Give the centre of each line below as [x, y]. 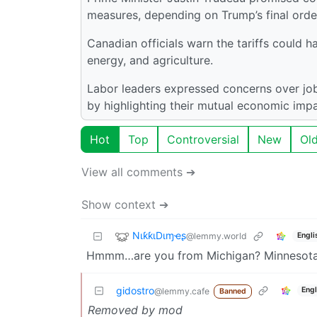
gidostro [135, 290]
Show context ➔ [125, 204]
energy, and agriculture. [150, 60]
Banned [232, 291]
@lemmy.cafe [182, 291]
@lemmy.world [217, 236]
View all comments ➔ [138, 172]
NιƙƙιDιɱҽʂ [159, 235]
